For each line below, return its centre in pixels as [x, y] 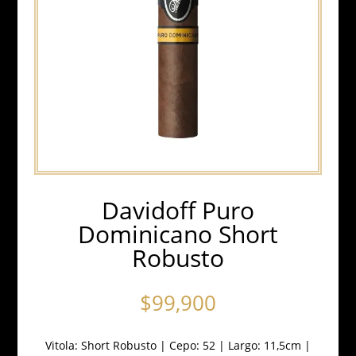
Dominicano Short [178, 234]
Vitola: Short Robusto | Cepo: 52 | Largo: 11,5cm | [178, 345]
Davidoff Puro [178, 210]
